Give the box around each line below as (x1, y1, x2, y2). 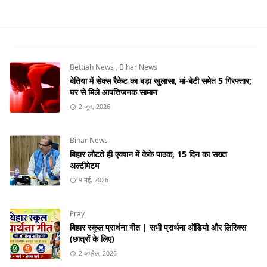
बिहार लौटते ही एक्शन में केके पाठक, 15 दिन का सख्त (70, 148, 227, 160)
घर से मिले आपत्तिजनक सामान (70, 86, 157, 98)
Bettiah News (70, 62, 116, 73)
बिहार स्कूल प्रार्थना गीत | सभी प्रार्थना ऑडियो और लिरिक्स (70, 222, 246, 234)
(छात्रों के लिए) (70, 233, 114, 245)
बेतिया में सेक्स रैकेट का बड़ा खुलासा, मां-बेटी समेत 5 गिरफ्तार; (70, 75, 252, 87)
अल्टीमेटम (70, 160, 99, 172)
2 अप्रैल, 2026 (78, 249, 117, 258)
